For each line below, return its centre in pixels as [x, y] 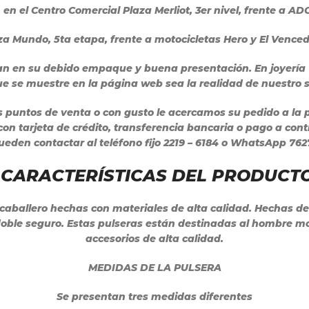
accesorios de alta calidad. [154, 239]
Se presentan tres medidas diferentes [154, 297]
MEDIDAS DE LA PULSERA [154, 268]
